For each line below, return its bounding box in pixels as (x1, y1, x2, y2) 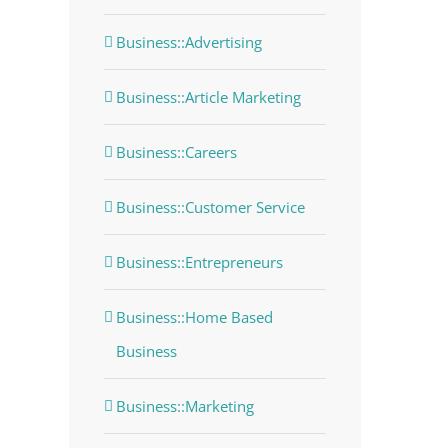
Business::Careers (115, 141, 237, 162)
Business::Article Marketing (115, 86, 301, 107)
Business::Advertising (115, 31, 262, 52)
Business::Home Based (115, 306, 273, 327)
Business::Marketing (115, 395, 254, 416)
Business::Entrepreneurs (115, 251, 283, 272)
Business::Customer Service (115, 196, 305, 217)
